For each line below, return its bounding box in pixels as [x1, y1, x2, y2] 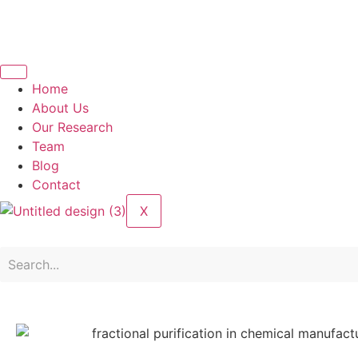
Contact [32, 177, 81, 193]
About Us [32, 100, 89, 116]
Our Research [32, 119, 113, 135]
